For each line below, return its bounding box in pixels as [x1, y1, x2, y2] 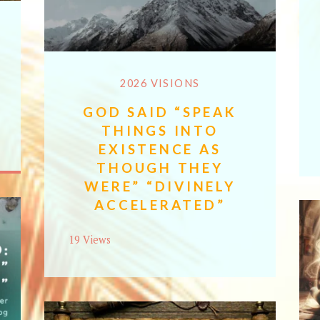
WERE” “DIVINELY [84, 177, 236, 194]
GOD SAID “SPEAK [83, 103, 237, 120]
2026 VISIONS [120, 77, 200, 90]
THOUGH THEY [96, 159, 224, 176]
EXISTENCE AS [99, 140, 221, 157]
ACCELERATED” [94, 196, 226, 213]
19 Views [68, 233, 111, 247]
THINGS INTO [101, 121, 219, 139]
